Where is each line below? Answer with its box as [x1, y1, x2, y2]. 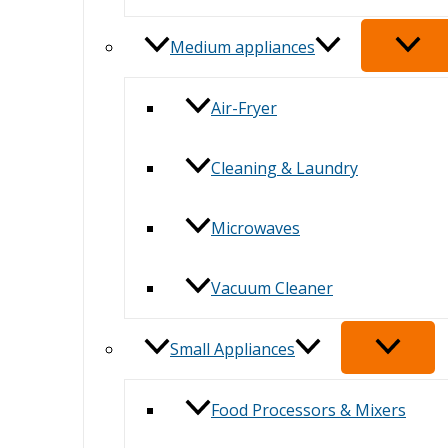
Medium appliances [170, 35, 315, 58]
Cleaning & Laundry [211, 156, 358, 179]
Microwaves [211, 216, 300, 239]
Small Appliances [170, 337, 295, 360]
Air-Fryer [211, 96, 277, 119]
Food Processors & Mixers [211, 398, 406, 421]
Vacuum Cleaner [211, 276, 333, 299]
